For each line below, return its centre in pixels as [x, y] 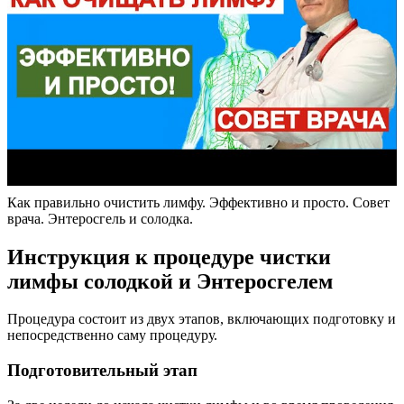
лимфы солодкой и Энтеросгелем [170, 281]
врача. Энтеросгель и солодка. [100, 218]
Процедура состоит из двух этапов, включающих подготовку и [202, 319]
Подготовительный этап [102, 371]
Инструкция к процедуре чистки [169, 257]
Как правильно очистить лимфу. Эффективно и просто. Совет [198, 202]
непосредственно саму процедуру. [112, 335]
